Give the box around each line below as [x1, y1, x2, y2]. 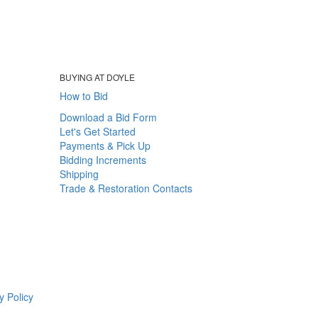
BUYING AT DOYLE [59, 70, 137, 83]
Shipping [59, 166, 99, 181]
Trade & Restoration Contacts [59, 180, 192, 195]
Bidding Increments [59, 152, 146, 167]
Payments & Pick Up [59, 138, 150, 153]
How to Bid [59, 88, 108, 103]
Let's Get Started [59, 124, 136, 138]
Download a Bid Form [59, 109, 157, 124]
